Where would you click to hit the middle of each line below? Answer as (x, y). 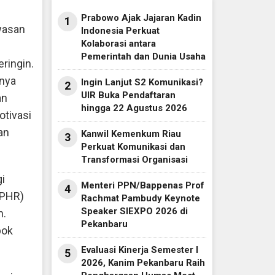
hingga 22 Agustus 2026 (134, 108)
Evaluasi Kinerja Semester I (139, 250)
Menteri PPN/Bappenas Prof (142, 186)
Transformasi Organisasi (134, 160)
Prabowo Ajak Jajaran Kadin (141, 18)
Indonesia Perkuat (120, 31)
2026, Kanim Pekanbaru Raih (143, 263)
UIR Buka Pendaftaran (128, 95)
